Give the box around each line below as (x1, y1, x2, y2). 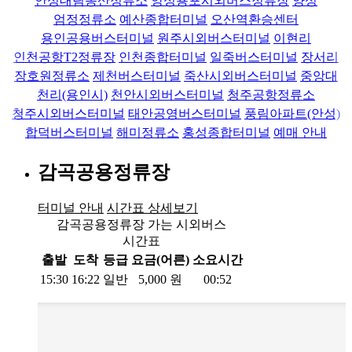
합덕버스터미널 (25, 126, 113, 139)
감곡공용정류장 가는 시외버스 (57, 217, 226, 231)
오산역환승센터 (211, 13, 299, 26)
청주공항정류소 (227, 88, 315, 101)
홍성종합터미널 (182, 126, 270, 139)
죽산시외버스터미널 (184, 69, 297, 82)
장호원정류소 (14, 69, 90, 82)
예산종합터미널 (119, 13, 207, 26)
